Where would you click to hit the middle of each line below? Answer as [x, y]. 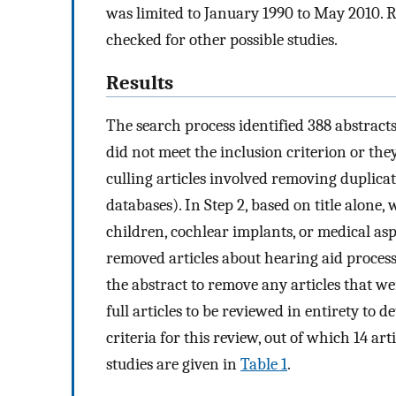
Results [140, 83]
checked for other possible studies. [222, 39]
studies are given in [173, 365]
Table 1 [264, 365]
